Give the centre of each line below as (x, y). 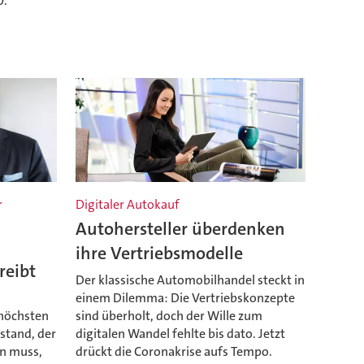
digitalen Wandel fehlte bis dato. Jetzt (180, 333)
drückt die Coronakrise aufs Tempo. (173, 351)
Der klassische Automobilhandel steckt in (190, 279)
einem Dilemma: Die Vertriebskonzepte (185, 297)
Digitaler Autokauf (127, 205)
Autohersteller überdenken (180, 229)
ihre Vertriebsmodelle (159, 253)
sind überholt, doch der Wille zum (169, 315)
